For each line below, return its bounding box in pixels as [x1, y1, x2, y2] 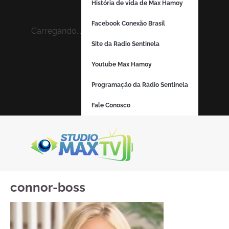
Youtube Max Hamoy [91, 61, 152, 68]
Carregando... [31, 26, 81, 36]
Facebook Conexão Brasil [91, 20, 165, 27]
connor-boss [10, 180, 85, 195]
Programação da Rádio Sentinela [91, 81, 188, 88]
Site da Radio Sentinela [91, 40, 159, 48]
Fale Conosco [91, 102, 130, 109]
